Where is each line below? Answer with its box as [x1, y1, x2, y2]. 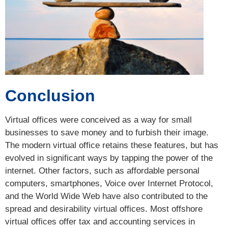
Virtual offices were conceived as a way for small [5, 115, 192, 125]
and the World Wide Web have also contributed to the [5, 191, 208, 201]
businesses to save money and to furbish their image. [5, 127, 209, 137]
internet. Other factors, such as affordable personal [5, 165, 199, 176]
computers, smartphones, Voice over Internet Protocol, [5, 178, 213, 188]
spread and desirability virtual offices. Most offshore [5, 204, 203, 214]
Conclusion [5, 86, 95, 105]
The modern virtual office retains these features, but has [5, 140, 218, 150]
